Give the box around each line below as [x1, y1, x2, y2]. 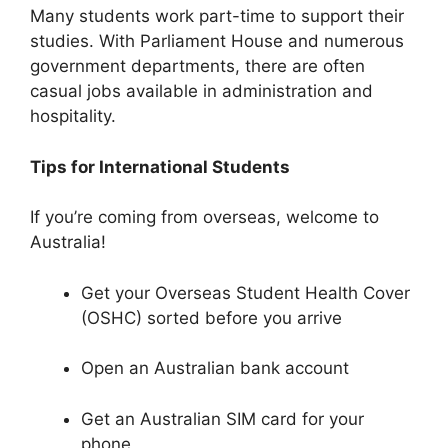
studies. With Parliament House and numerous [30, 31, 404, 52]
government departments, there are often [30, 56, 365, 77]
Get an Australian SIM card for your [81, 408, 364, 429]
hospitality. [30, 106, 116, 127]
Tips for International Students [30, 156, 290, 177]
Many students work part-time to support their [30, 6, 404, 27]
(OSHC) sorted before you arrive [81, 307, 342, 328]
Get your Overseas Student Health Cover [81, 282, 410, 303]
